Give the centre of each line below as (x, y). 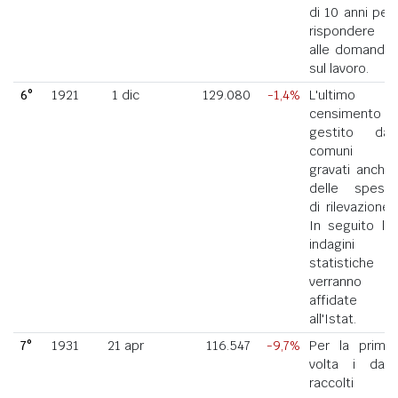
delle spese (350, 188)
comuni (330, 151)
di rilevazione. (350, 207)
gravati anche (350, 169)
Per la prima (350, 345)
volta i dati (350, 364)
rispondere (342, 31)
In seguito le (350, 225)
